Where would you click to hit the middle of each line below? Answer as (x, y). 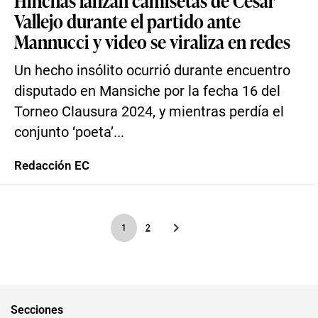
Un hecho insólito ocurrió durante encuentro (152, 71)
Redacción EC (52, 165)
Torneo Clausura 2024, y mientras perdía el (149, 112)
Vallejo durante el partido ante (127, 21)
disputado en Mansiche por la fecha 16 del (147, 91)
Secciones (37, 309)
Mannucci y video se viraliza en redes (152, 41)
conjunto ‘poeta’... (69, 132)
